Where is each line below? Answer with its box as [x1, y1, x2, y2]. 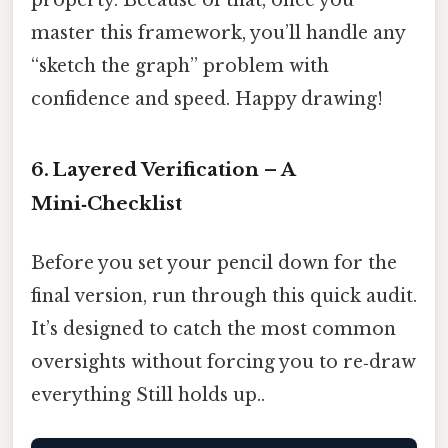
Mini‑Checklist [31, 191, 182, 215]
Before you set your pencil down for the [31, 252, 397, 275]
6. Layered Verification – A [31, 157, 295, 181]
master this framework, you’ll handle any [31, 22, 405, 44]
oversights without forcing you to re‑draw [31, 351, 416, 374]
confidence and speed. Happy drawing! [31, 88, 383, 110]
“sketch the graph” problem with [31, 55, 329, 77]
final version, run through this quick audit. [31, 285, 417, 308]
